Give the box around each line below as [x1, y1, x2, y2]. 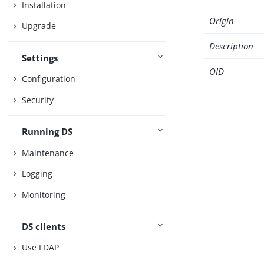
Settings [22, 51, 58, 64]
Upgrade [22, 20, 57, 32]
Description [209, 40, 254, 52]
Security [22, 94, 54, 105]
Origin [209, 15, 235, 27]
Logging [22, 168, 53, 180]
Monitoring [22, 189, 66, 200]
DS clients [22, 220, 66, 232]
